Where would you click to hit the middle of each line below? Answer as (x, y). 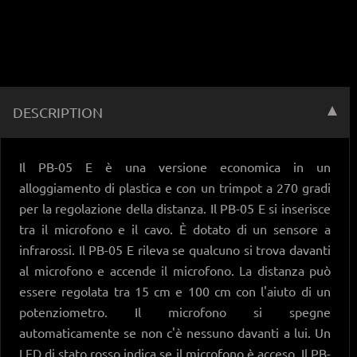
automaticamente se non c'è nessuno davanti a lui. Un (175, 332)
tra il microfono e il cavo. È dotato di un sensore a (175, 228)
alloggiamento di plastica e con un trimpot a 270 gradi (175, 187)
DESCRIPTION (58, 112)
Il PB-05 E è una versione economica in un (175, 166)
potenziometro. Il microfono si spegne (175, 311)
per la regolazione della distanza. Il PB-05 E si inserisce (175, 208)
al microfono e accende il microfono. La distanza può (175, 270)
